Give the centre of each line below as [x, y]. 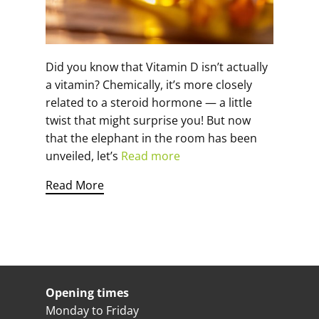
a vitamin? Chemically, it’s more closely [149, 85]
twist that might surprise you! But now [148, 120]
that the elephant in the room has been [151, 138]
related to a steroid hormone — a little [149, 103]
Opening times [87, 293]
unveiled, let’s [83, 156]
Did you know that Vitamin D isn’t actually [157, 67]
